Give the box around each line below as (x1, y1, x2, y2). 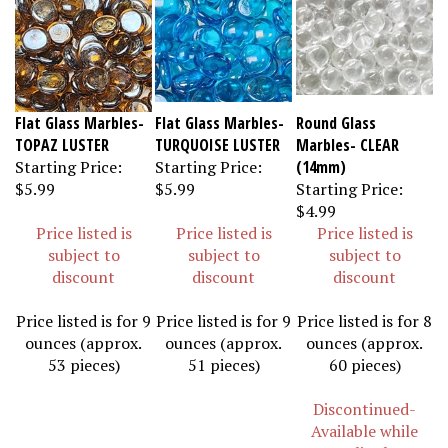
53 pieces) (47, 345, 120, 367)
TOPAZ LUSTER (15, 125, 109, 147)
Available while (311, 411, 418, 433)
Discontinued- (313, 389, 416, 411)
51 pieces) (187, 345, 260, 367)
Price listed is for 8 (297, 301, 432, 323)
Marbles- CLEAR (296, 125, 399, 147)
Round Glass (296, 103, 376, 125)
